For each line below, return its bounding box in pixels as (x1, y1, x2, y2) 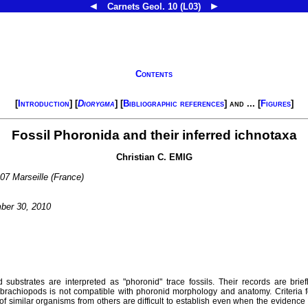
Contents (135, 68, 173, 79)
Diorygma (77, 98, 115, 109)
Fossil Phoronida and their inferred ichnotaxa (11, 128, 297, 143)
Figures (260, 98, 291, 109)
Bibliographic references (122, 98, 224, 109)
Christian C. (115, 152, 169, 163)
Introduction (17, 98, 69, 109)
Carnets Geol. (107, 1, 165, 12)
